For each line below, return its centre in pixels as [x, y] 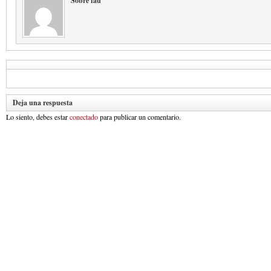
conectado [84, 116]
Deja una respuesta [43, 102]
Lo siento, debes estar [38, 116]
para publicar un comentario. [139, 116]
